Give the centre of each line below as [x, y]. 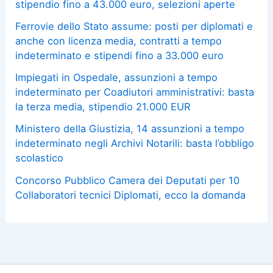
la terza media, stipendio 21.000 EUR [103, 107]
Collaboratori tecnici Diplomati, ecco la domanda [131, 195]
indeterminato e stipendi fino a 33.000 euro [120, 55]
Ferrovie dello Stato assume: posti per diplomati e [134, 26]
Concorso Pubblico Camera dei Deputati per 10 [128, 180]
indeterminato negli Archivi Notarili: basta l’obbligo [135, 144]
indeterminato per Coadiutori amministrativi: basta [135, 92]
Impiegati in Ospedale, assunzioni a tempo [117, 78]
